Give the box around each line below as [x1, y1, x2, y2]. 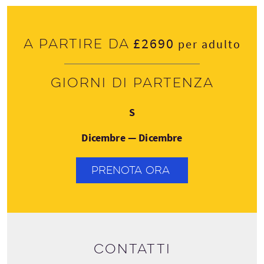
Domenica [134, 104, 176, 117]
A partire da [23, 35, 130, 52]
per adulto [174, 36, 241, 51]
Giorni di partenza [50, 74, 214, 91]
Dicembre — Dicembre [81, 130, 183, 144]
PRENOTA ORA [91, 163, 170, 177]
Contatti [93, 240, 171, 258]
